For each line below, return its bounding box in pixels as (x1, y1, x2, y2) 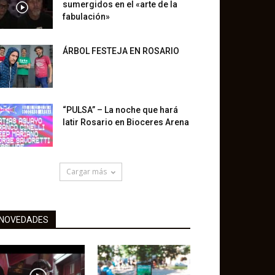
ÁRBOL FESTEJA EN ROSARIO (63, 46, 179, 56)
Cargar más (66, 166, 107, 177)
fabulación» (63, 12, 110, 21)
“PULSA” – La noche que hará (63, 105, 178, 115)
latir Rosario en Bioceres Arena (63, 117, 189, 127)
